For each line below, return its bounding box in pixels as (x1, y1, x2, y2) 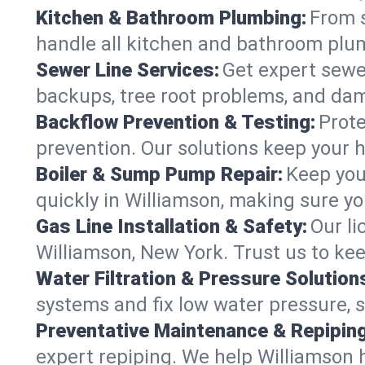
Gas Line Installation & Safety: (36, 214, 307, 238)
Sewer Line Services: (36, 58, 219, 81)
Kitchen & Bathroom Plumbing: (36, 6, 306, 29)
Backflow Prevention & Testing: (36, 110, 315, 134)
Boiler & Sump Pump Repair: (36, 162, 283, 186)
